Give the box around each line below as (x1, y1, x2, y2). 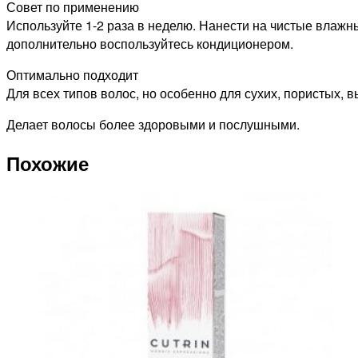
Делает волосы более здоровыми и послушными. (6, 115, 300, 134)
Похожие (6, 149, 89, 177)
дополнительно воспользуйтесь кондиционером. (6, 34, 293, 54)
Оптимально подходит (6, 66, 138, 85)
